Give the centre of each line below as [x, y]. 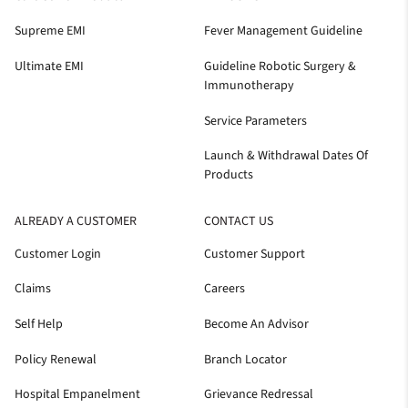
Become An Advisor [256, 324]
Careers [224, 289]
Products [229, 175]
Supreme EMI [50, 31]
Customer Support [255, 254]
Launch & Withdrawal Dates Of [286, 156]
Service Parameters [255, 121]
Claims [33, 289]
